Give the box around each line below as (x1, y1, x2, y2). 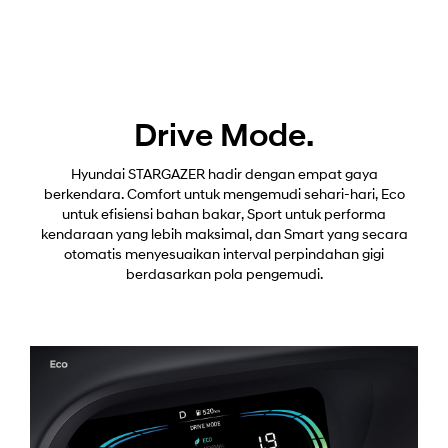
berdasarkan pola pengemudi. (125, 267, 323, 283)
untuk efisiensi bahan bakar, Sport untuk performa (62, 207, 386, 223)
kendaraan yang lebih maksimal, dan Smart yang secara (40, 227, 408, 243)
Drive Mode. (134, 121, 314, 154)
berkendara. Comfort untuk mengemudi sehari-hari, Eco (43, 187, 405, 203)
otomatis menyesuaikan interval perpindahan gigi (64, 247, 384, 263)
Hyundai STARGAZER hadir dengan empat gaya (70, 167, 378, 183)
